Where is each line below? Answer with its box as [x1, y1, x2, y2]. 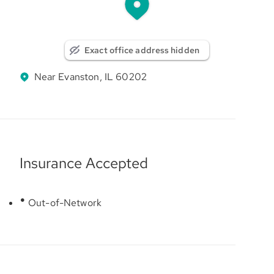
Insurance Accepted [19, 153, 148, 172]
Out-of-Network [25, 196, 102, 209]
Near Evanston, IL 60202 [34, 70, 147, 83]
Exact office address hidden [84, 44, 199, 56]
